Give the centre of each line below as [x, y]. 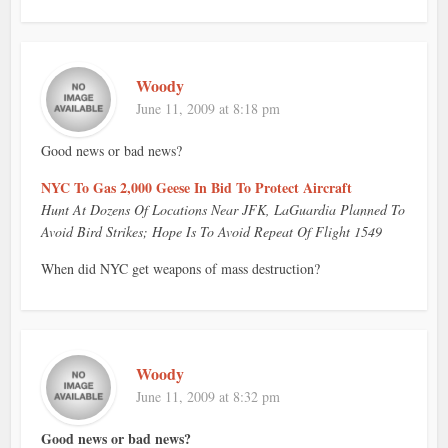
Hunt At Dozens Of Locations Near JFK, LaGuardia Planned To [223, 210]
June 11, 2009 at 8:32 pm [208, 397]
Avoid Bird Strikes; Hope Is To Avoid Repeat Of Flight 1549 [212, 232]
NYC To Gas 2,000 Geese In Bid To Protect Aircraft [197, 188]
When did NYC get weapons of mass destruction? [181, 269]
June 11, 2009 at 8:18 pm [208, 109]
